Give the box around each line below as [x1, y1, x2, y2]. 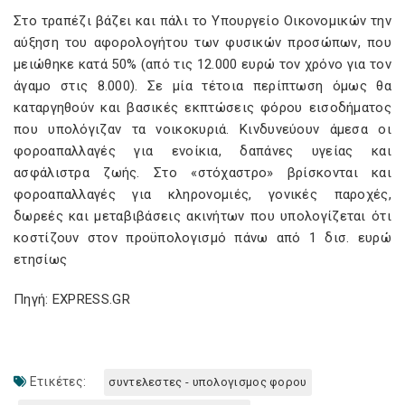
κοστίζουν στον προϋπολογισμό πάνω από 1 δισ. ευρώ [14, 230, 391, 246]
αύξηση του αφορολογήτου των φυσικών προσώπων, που [14, 34, 391, 51]
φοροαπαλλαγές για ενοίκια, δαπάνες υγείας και [14, 143, 391, 159]
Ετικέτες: [26, 374, 87, 389]
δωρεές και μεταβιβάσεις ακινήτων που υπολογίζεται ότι [14, 208, 391, 224]
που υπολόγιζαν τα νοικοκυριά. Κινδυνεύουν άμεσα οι [14, 121, 391, 137]
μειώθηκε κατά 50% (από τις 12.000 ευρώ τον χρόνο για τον [14, 56, 391, 72]
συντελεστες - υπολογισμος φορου [108, 375, 307, 389]
